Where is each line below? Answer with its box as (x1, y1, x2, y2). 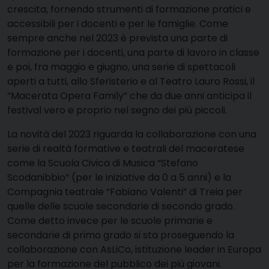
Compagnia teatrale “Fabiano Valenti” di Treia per (7, 185, 243, 199)
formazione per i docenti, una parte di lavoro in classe (7, 46, 259, 60)
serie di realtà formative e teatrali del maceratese (7, 142, 244, 156)
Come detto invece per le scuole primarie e (7, 214, 213, 228)
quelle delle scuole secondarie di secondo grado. (7, 199, 235, 214)
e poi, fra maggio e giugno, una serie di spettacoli (7, 60, 235, 74)
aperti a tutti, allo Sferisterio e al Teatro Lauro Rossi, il (7, 74, 255, 89)
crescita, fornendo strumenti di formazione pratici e (7, 2, 251, 17)
